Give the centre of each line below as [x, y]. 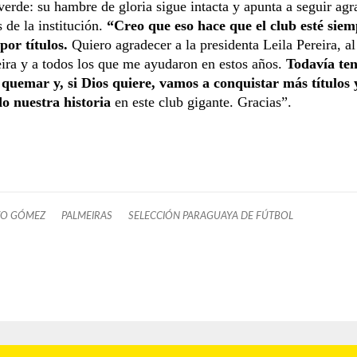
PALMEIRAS [87, 216]
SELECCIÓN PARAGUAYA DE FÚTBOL [211, 216]
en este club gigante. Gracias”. [201, 102]
